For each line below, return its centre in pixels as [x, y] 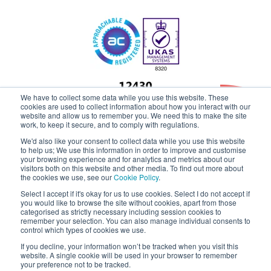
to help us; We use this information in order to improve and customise [133, 150]
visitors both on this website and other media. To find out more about [132, 168]
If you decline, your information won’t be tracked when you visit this [129, 246]
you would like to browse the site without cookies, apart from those [129, 202]
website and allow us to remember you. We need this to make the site [134, 115]
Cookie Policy [136, 177]
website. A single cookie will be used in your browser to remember [129, 255]
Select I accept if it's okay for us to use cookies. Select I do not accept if [135, 193]
